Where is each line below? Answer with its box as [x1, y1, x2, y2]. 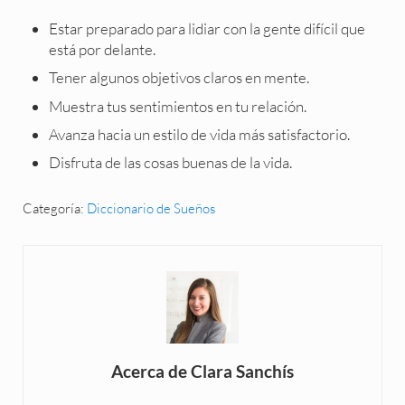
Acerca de [110, 361, 191, 382]
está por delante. [49, 39, 156, 59]
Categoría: [22, 200, 87, 218]
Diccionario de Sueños [86, 200, 215, 218]
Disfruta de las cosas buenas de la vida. [49, 153, 293, 173]
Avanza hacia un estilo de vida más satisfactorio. [49, 124, 351, 144]
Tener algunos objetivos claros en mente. [49, 68, 310, 88]
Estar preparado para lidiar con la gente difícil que [49, 18, 366, 38]
